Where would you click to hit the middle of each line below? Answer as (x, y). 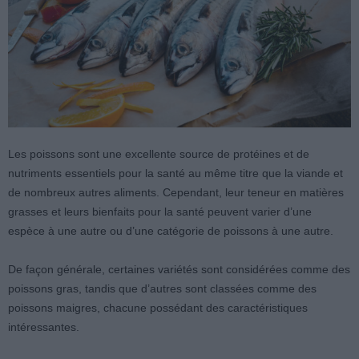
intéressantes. (44, 327)
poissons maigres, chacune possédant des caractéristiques (158, 308)
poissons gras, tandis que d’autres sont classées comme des (162, 289)
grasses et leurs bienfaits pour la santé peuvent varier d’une (160, 212)
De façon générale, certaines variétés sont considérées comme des (179, 270)
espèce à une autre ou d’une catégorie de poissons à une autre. (171, 231)
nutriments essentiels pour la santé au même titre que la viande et (175, 173)
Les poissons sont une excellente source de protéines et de (159, 154)
